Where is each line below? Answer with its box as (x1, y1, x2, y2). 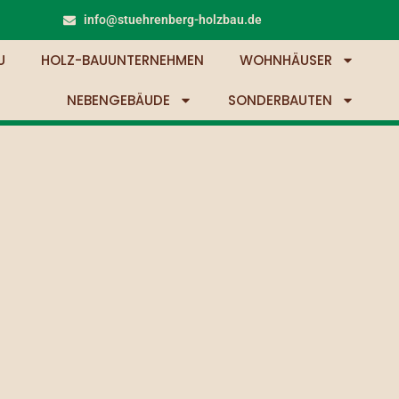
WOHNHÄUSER (239, 51, 332, 69)
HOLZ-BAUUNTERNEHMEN (40, 51, 204, 69)
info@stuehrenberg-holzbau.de (83, 12, 262, 27)
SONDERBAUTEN (227, 91, 332, 110)
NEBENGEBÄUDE (66, 91, 170, 110)
